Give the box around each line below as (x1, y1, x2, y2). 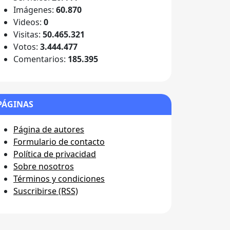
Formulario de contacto (13, 136, 105, 148)
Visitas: (13, 29, 43, 41)
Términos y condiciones (13, 173, 105, 185)
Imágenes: (13, 4, 56, 16)
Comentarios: (13, 53, 68, 65)
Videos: (13, 16, 44, 28)
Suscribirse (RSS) (13, 185, 78, 197)
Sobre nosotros (13, 161, 74, 172)
